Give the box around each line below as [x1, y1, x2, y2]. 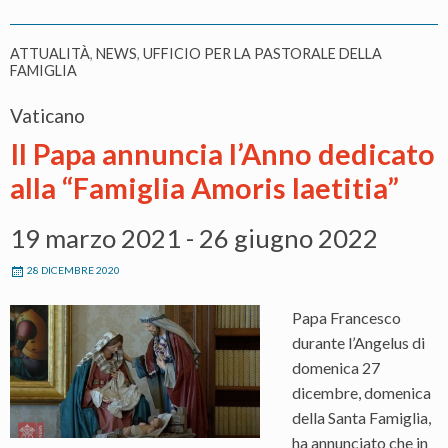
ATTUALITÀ [10, 45, 90, 63]
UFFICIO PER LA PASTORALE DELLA [143, 45, 382, 63]
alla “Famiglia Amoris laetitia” [10, 171, 399, 206]
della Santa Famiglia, [292, 408, 431, 428]
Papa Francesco [292, 308, 401, 328]
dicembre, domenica [292, 383, 431, 403]
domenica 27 [292, 358, 380, 378]
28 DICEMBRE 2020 [27, 264, 120, 277]
